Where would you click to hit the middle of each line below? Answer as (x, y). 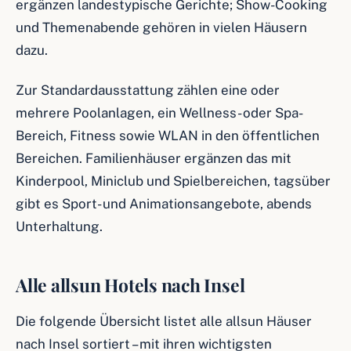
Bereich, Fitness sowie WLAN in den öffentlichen (168, 136)
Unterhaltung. (59, 226)
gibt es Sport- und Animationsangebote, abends (164, 204)
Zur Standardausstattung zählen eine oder (148, 90)
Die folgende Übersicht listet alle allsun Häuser (164, 321)
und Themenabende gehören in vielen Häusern (161, 27)
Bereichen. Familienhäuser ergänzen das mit (154, 158)
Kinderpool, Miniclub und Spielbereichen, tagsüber (173, 181)
